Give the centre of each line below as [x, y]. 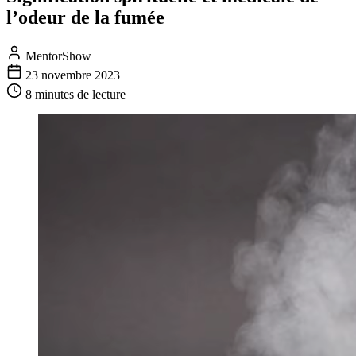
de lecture [100, 94]
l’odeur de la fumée [85, 17]
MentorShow [57, 56]
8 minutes [50, 94]
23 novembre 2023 [73, 75]
